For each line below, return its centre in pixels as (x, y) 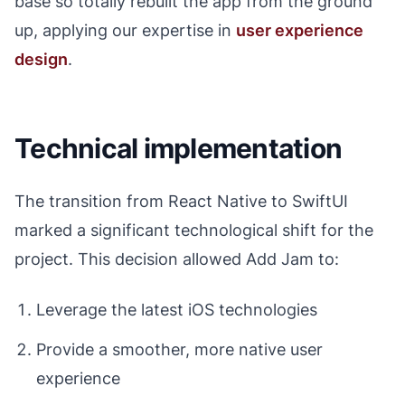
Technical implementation (178, 148)
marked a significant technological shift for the (194, 230)
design (41, 59)
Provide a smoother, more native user (179, 349)
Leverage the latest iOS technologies (177, 310)
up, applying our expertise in (125, 30)
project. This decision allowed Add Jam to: (177, 259)
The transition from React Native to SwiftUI (181, 201)
